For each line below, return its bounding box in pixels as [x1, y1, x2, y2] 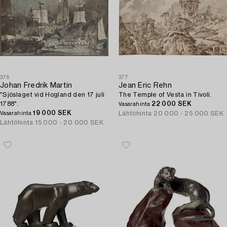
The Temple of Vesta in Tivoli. [119, 92, 212, 98]
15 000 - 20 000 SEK [35, 120, 104, 126]
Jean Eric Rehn [119, 82, 172, 89]
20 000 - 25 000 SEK [154, 110, 224, 117]
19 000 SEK [33, 110, 71, 116]
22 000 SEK [152, 101, 192, 107]
